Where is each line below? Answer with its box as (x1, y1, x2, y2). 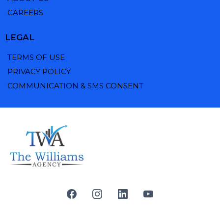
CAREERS (7, 8, 43, 18)
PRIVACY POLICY (7, 67, 71, 77)
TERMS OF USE (7, 53, 65, 62)
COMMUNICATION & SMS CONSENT (7, 81, 143, 91)
